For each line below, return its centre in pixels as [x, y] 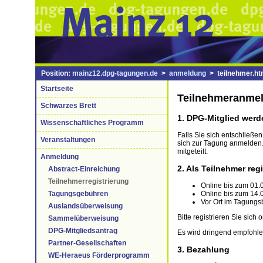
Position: [57, 73]
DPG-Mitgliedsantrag [83, 231]
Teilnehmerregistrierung [88, 181]
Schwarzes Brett [68, 106]
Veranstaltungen [68, 140]
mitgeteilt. [193, 151]
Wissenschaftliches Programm [92, 123]
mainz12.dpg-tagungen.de [115, 73]
